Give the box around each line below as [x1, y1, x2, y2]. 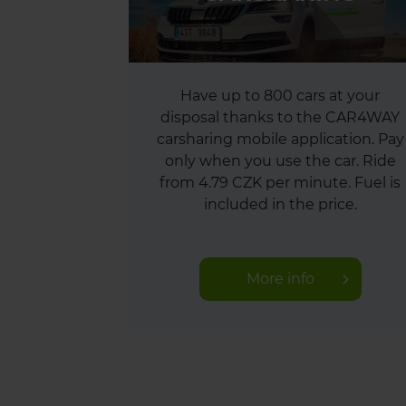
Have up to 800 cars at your [180, 87, 380, 104]
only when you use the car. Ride [164, 152, 396, 169]
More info [246, 270, 314, 287]
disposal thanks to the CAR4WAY [160, 109, 400, 126]
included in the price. [203, 196, 357, 213]
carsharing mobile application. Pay [156, 130, 404, 148]
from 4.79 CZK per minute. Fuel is [159, 174, 401, 191]
